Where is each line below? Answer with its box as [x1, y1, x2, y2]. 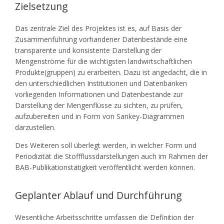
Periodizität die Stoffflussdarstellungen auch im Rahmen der [15, 151, 208, 161]
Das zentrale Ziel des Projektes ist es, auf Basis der [15, 23, 181, 33]
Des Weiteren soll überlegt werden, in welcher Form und [15, 140, 196, 150]
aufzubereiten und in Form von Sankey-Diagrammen [15, 111, 184, 121]
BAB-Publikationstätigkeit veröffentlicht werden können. [15, 162, 195, 172]
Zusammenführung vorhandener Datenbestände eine [15, 34, 187, 44]
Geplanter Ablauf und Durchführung [15, 188, 182, 202]
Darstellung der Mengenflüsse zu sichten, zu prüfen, [15, 100, 183, 110]
